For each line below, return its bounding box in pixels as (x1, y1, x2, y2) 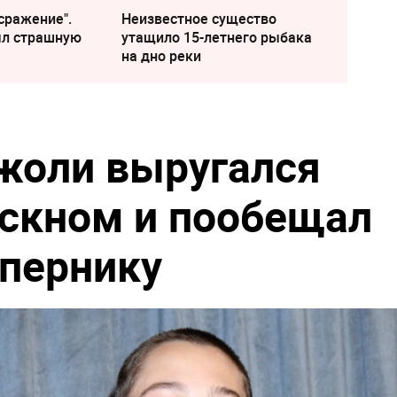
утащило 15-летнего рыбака (121, 27, 312, 47)
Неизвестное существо (121, 8, 276, 28)
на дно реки (121, 45, 201, 66)
